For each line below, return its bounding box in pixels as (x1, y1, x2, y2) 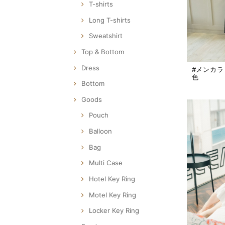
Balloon (89, 127, 112, 136)
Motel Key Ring (89, 190, 136, 199)
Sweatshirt (89, 32, 123, 40)
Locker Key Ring (89, 206, 139, 215)
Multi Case (89, 159, 123, 167)
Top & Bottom (81, 48, 124, 56)
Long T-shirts (89, 16, 131, 24)
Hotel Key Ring (89, 174, 135, 183)
